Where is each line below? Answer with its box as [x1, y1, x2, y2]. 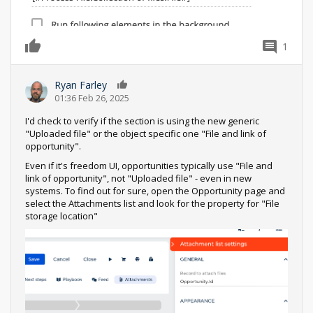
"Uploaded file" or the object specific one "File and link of [25, 127, 266, 140]
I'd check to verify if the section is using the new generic [25, 115, 259, 127]
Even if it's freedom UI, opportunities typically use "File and [25, 159, 272, 172]
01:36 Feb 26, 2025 [54, 92, 129, 104]
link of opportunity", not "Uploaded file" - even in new [25, 172, 252, 184]
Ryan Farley [54, 78, 107, 92]
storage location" [25, 210, 98, 222]
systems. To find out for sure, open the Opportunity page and [25, 184, 285, 197]
